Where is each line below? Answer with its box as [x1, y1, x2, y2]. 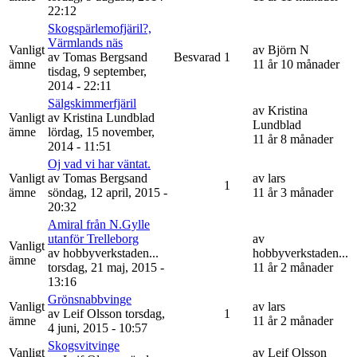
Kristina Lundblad [63, 110, 155, 124]
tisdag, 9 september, [48, 64, 147, 78]
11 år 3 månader [253, 185, 333, 199]
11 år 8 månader [253, 131, 333, 146]
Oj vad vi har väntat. [48, 156, 151, 171]
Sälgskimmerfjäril [48, 96, 136, 110]
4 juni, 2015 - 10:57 [48, 320, 147, 335]
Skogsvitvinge [48, 338, 120, 352]
